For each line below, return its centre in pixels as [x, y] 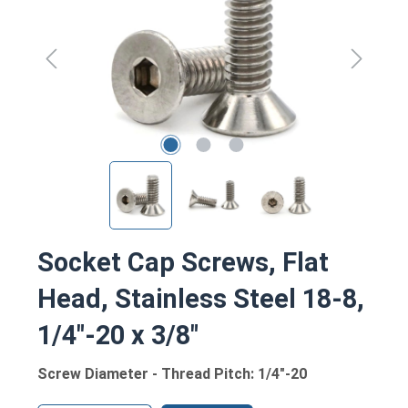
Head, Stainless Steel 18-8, [201, 298]
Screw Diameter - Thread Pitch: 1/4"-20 [172, 373]
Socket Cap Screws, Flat [183, 262]
